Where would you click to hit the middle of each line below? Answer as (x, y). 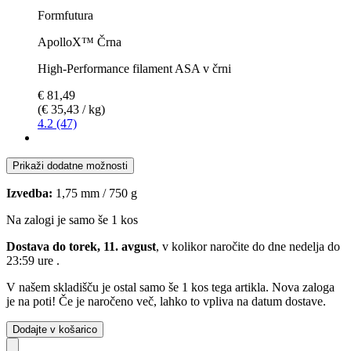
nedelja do (315, 246)
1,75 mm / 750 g (95, 193)
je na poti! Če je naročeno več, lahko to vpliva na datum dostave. (166, 301)
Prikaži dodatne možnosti (70, 165)
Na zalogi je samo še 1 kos (72, 219)
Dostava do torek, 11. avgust (81, 246)
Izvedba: (29, 193)
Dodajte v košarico (55, 329)
